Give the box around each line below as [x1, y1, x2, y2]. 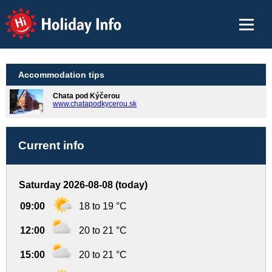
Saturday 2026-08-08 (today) [19, 180, 148, 191]
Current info [18, 139, 84, 152]
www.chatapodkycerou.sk [53, 100, 137, 108]
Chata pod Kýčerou [53, 92, 120, 100]
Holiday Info [3, 6, 101, 25]
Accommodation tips [18, 70, 104, 80]
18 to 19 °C [79, 201, 127, 212]
